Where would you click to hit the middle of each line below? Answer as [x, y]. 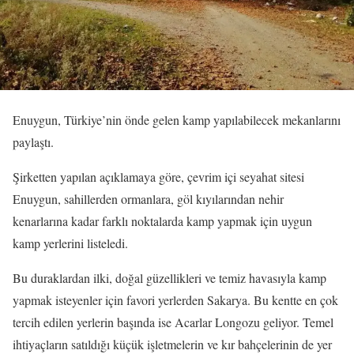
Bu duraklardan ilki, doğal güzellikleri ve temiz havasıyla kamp [169, 278]
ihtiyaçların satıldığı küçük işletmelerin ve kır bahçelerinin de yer [172, 344]
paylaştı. [33, 142]
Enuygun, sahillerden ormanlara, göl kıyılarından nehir [148, 199]
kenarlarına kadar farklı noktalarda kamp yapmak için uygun [162, 221]
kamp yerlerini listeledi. [70, 243]
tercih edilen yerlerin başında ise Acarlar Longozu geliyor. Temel [173, 322]
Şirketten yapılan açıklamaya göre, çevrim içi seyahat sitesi [158, 177]
